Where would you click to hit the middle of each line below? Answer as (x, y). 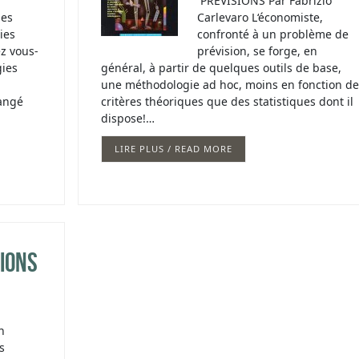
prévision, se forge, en (257, 51)
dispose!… (127, 119)
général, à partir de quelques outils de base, (221, 68)
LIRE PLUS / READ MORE (173, 149)
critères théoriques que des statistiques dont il (227, 102)
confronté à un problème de (272, 34)
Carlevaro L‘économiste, (260, 18)
